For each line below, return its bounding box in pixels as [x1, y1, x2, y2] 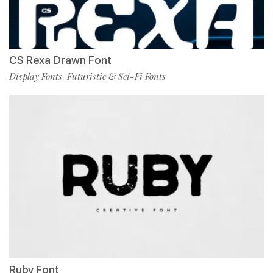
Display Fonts [9, 70, 62, 83]
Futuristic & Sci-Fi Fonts [67, 70, 166, 83]
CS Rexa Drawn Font [9, 54, 112, 67]
